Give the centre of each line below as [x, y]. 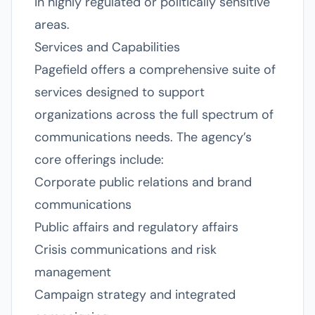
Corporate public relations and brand [143, 182]
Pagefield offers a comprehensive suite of [155, 70]
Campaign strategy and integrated [135, 295]
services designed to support [120, 92]
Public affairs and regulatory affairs [136, 227]
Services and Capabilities [107, 47]
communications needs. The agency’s [143, 137]
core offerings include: [99, 160]
